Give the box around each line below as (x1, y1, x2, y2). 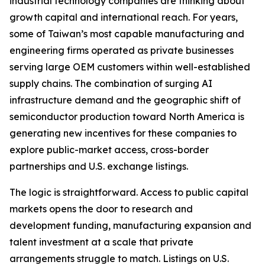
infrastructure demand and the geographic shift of (9, 93, 241, 106)
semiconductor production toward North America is (9, 110, 244, 122)
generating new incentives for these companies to (9, 127, 237, 139)
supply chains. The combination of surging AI (9, 77, 212, 89)
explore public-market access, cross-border (9, 143, 209, 156)
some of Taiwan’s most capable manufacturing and (9, 27, 244, 40)
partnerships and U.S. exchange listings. (9, 160, 188, 172)
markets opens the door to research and (9, 202, 193, 215)
